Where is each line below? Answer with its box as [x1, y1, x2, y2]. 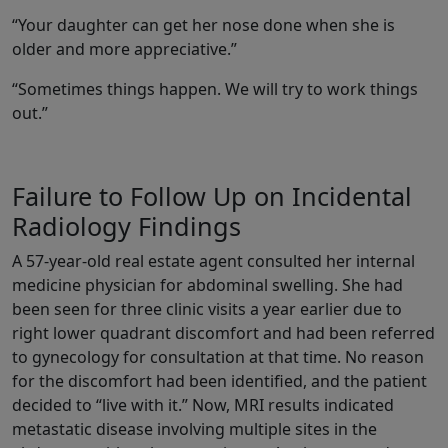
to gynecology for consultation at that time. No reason [12, 346, 424, 369]
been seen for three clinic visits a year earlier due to [12, 298, 402, 321]
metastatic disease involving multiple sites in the [12, 418, 377, 441]
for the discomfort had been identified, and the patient [12, 370, 427, 393]
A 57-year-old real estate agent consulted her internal [12, 250, 415, 273]
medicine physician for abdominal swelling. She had [12, 274, 403, 297]
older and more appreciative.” [12, 38, 237, 61]
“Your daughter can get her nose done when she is [12, 14, 395, 37]
